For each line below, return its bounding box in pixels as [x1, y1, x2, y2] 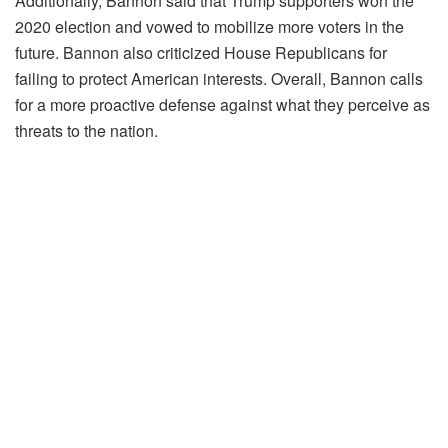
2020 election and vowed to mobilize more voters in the [15, 14, 404, 38]
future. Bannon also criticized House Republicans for [15, 40, 387, 64]
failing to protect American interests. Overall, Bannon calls [15, 66, 423, 90]
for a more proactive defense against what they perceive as [15, 92, 430, 116]
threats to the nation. [15, 118, 158, 142]
